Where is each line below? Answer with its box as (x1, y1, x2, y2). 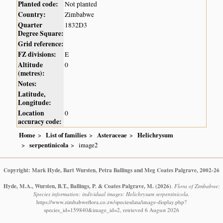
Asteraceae (97, 130, 127, 140)
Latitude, (18, 89, 46, 99)
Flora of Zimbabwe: (174, 182, 220, 190)
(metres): (18, 68, 45, 78)
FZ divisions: (18, 49, 57, 59)
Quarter (18, 19, 43, 30)
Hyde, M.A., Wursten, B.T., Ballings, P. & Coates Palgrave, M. (3, 182, 154, 191)
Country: (18, 9, 46, 19)
